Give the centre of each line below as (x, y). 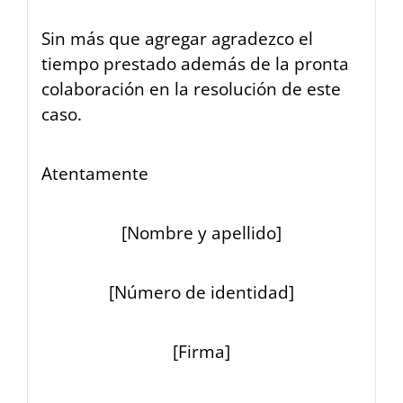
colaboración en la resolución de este (191, 89)
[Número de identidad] (201, 292)
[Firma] (201, 352)
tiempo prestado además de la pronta (195, 64)
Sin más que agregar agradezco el (177, 39)
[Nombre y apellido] (201, 233)
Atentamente (95, 174)
